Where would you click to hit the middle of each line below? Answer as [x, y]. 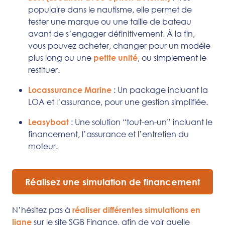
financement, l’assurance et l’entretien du [108, 134]
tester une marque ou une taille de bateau [110, 21]
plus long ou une [61, 57]
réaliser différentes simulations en [136, 209]
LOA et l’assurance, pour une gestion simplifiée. [118, 101]
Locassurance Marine [70, 89]
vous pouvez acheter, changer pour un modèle [119, 45]
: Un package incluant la [160, 89]
